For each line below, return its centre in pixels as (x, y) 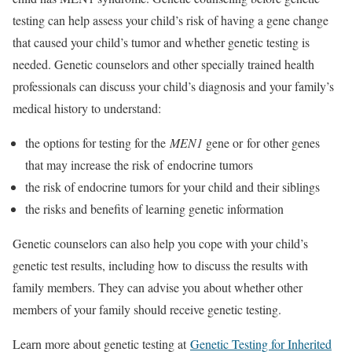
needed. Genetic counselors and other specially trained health (163, 64)
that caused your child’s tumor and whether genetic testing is (161, 42)
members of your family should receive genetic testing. (149, 309)
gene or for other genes (261, 142)
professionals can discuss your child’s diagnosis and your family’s (173, 86)
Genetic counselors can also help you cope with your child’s (160, 243)
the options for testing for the (97, 142)
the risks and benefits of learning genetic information (156, 208)
